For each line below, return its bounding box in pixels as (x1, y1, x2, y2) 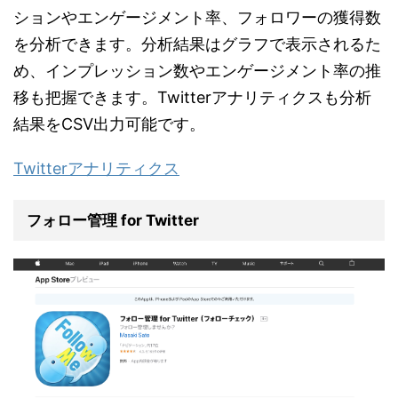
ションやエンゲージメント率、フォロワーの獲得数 (13, 8, 381, 28)
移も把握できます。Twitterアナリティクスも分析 (13, 88, 371, 107)
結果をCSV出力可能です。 (13, 115, 205, 134)
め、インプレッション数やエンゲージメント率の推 (13, 61, 381, 81)
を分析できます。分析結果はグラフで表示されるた (13, 35, 381, 54)
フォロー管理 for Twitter (27, 211, 199, 230)
